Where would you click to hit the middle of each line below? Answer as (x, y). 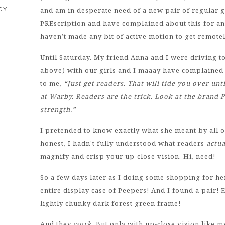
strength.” (58, 109)
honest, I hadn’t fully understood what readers (123, 143)
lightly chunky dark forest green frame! (110, 203)
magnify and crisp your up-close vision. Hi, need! (128, 156)
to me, (52, 83)
